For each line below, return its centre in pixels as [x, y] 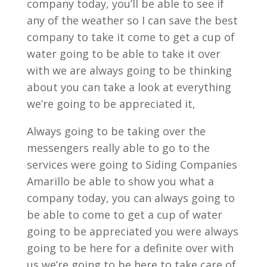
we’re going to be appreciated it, [111, 104]
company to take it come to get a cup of [131, 37]
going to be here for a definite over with [130, 248]
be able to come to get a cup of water [124, 215]
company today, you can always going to [131, 198]
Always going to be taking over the [116, 131]
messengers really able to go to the [118, 148]
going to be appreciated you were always [132, 231]
